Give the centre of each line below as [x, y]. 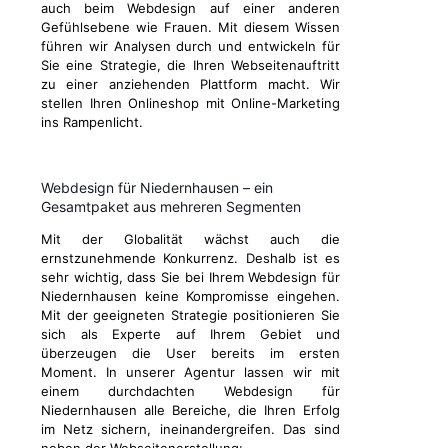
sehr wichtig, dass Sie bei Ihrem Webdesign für [190, 277]
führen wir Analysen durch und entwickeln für [190, 46]
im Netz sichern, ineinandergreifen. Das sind [190, 429]
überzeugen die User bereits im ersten [190, 353]
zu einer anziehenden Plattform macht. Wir [190, 84]
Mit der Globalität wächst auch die [190, 239]
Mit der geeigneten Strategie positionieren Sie [190, 315]
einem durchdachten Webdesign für [190, 391]
